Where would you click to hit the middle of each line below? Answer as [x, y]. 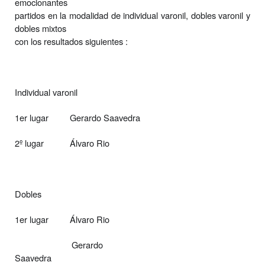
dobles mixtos [41, 28]
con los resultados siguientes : [71, 41]
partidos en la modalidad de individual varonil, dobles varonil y [132, 15]
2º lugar [30, 143]
